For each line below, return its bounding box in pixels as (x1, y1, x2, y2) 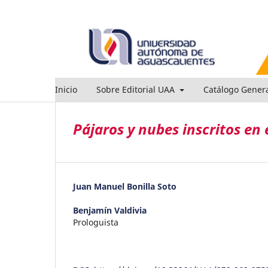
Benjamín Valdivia (73, 204, 147, 216)
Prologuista (73, 216, 118, 228)
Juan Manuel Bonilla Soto (73, 180, 176, 192)
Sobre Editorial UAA (96, 83, 177, 95)
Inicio (55, 83, 77, 95)
